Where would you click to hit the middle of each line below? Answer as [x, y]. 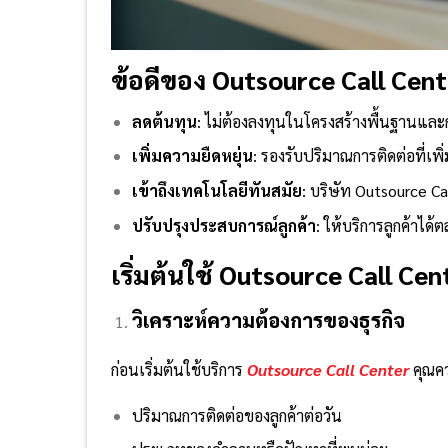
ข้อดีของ [161, 79]
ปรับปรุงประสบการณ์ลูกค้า [223, 225]
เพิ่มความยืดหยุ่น [192, 156]
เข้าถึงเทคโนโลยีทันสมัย [216, 190]
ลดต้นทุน [164, 121]
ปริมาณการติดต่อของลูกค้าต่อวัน [236, 415]
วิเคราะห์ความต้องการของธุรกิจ [268, 320]
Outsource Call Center [328, 369]
